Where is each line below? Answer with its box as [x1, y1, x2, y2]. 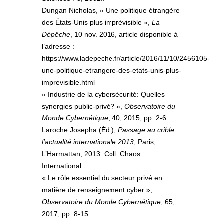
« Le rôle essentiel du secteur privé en [42, 174, 162, 182]
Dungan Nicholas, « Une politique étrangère [42, 6, 180, 15]
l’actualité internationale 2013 [42, 138, 134, 146]
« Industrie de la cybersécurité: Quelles [42, 90, 165, 99]
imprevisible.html [42, 78, 95, 87]
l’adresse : [42, 42, 74, 51]
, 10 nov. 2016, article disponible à [70, 30, 178, 39]
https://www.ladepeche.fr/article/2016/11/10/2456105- [42, 54, 210, 63]
